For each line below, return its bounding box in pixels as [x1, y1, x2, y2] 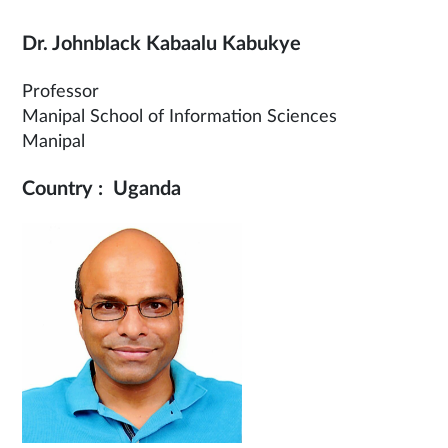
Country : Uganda [22, 179, 181, 200]
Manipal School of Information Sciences [22, 108, 337, 127]
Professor [22, 83, 99, 102]
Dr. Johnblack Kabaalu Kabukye [22, 34, 301, 55]
